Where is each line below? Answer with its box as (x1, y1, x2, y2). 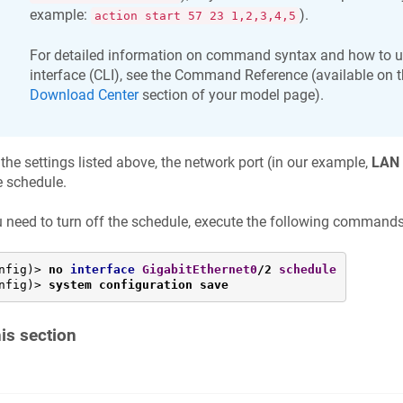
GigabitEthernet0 (141, 263, 257, 277)
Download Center (29, 86, 139, 104)
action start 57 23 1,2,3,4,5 (94, 8, 296, 22)
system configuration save (48, 278, 228, 292)
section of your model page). (138, 86, 324, 104)
